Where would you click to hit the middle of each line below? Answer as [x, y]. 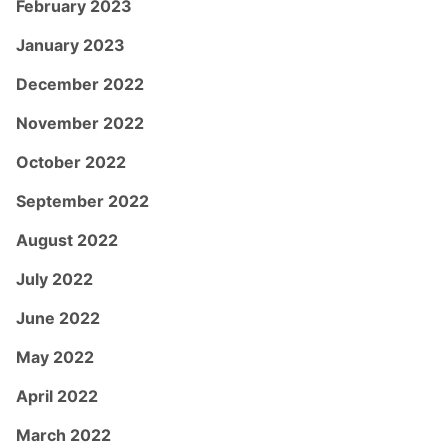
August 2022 [67, 239]
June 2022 [58, 317]
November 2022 [80, 122]
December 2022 [80, 83]
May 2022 [55, 356]
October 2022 [71, 161]
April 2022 [57, 395]
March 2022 [63, 434]
